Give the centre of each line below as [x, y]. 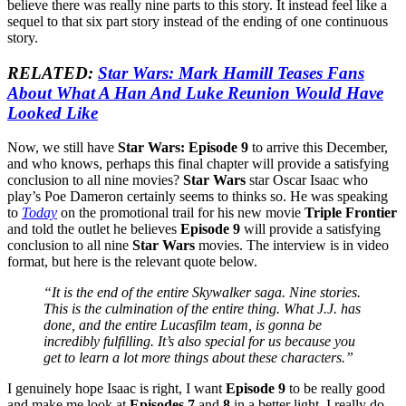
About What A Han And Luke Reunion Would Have [195, 92]
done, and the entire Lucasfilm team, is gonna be [183, 325]
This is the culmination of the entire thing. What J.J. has [202, 309]
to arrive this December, [318, 148]
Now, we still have [63, 148]
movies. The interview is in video [292, 246]
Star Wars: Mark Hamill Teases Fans [231, 72]
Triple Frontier [351, 213]
